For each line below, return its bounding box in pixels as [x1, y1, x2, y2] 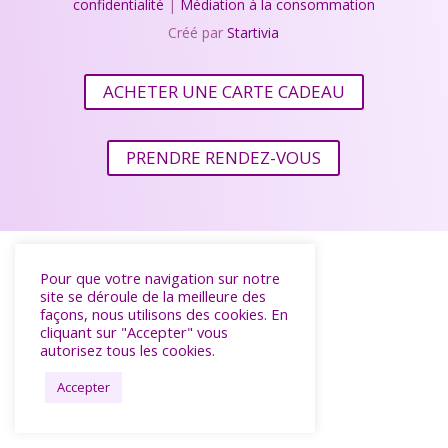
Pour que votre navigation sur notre [40, 268, 280, 288]
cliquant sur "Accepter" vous [40, 322, 228, 342]
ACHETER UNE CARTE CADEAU [102, 80, 345, 104]
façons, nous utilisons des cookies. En [40, 304, 288, 324]
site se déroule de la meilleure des [40, 286, 266, 306]
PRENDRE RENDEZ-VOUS [126, 146, 322, 170]
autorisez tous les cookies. [40, 340, 215, 360]
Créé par [168, 23, 228, 43]
